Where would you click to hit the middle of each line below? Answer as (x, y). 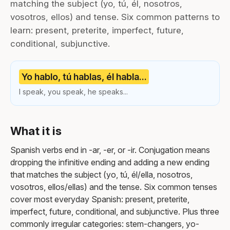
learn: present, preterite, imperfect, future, (97, 30)
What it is (36, 131)
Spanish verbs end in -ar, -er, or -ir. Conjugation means (110, 150)
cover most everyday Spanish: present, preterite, (100, 199)
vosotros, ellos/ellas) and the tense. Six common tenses (114, 187)
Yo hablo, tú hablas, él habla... (84, 76)
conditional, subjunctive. (60, 44)
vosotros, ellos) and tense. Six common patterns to (115, 17)
